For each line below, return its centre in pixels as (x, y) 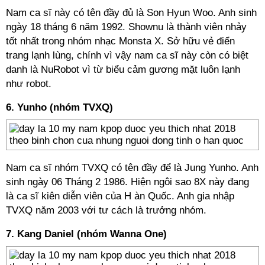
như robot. (29, 84)
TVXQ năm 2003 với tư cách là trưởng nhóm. (106, 210)
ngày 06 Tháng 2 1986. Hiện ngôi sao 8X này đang (137, 182)
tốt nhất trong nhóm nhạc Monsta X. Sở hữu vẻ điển (120, 41)
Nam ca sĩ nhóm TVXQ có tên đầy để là (95, 168)
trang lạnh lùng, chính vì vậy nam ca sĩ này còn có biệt (127, 55)
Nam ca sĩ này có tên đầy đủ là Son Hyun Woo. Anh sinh (131, 13)
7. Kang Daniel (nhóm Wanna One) (86, 234)
